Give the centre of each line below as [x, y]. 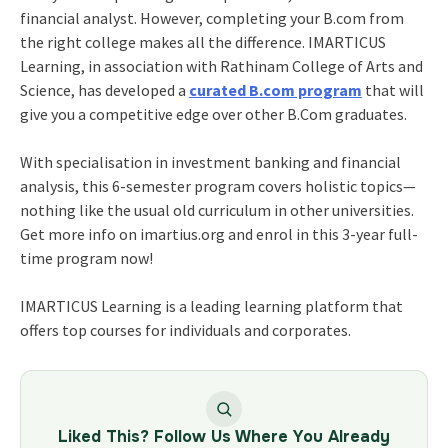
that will [392, 89]
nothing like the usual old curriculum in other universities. [216, 209]
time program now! [86, 257]
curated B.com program [275, 89]
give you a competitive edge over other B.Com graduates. [213, 113]
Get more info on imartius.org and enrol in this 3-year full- [218, 233]
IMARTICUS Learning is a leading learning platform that [211, 305]
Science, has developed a [104, 89]
